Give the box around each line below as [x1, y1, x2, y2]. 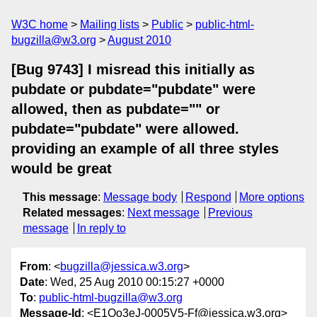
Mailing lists [80, 18, 139, 30]
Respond [185, 191, 231, 203]
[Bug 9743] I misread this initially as [11, 62, 255, 77]
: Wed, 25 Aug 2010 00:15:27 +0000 [45, 276, 224, 289]
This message [23, 191, 98, 203]
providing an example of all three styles [11, 141, 279, 156]
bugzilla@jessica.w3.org [60, 260, 183, 273]
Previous [207, 207, 253, 219]
